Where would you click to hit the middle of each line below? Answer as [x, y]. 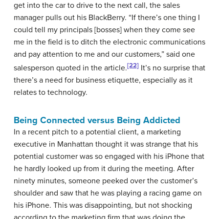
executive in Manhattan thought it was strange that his [106, 144]
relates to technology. [51, 93]
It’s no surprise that [172, 68]
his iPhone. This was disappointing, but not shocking [103, 206]
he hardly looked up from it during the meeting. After [104, 169]
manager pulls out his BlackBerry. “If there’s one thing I [107, 17]
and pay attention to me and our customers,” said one [104, 54]
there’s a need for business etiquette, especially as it [103, 80]
